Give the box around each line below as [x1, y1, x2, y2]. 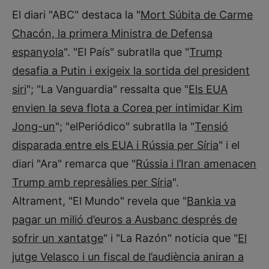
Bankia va [187, 194, 236, 207]
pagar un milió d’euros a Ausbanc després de [12, 213, 237, 226]
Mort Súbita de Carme [141, 8, 253, 21]
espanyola [12, 45, 64, 58]
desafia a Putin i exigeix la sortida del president [12, 64, 250, 77]
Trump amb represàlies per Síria [12, 175, 172, 189]
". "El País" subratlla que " [64, 45, 189, 58]
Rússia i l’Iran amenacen [136, 157, 256, 170]
